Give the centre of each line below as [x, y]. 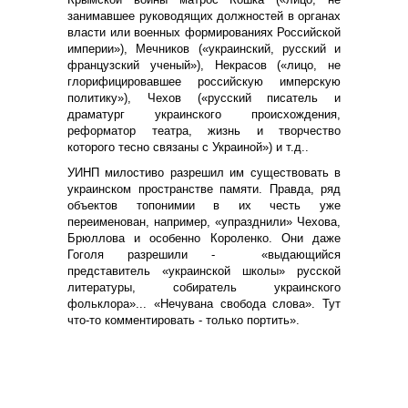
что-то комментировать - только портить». [184, 320]
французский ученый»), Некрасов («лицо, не [204, 65]
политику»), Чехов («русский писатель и [204, 97]
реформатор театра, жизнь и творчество [204, 130]
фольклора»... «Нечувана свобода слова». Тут [204, 303]
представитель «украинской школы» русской [204, 270]
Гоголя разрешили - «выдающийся [204, 254]
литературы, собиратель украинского [204, 287]
